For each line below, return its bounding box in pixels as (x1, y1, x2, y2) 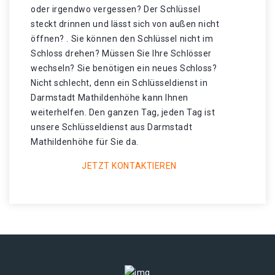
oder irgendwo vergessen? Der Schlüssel (31, 4, 201, 14)
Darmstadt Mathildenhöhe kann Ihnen (31, 93, 189, 103)
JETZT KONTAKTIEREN (81, 161, 177, 171)
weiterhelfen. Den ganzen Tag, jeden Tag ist (31, 107, 215, 117)
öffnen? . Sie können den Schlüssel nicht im (31, 34, 214, 44)
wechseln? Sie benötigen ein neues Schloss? (31, 63, 217, 73)
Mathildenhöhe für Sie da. (31, 137, 139, 147)
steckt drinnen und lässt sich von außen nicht (31, 19, 220, 29)
